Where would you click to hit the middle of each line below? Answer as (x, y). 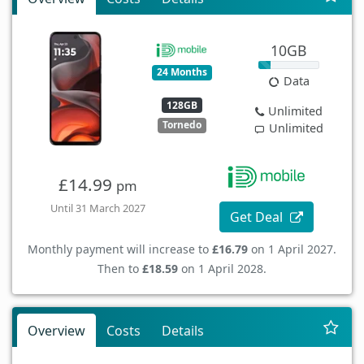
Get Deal (258, 217)
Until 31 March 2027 (97, 208)
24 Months (182, 72)
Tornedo (182, 125)
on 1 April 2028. (222, 268)
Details (183, 330)
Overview (56, 330)
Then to (120, 268)
